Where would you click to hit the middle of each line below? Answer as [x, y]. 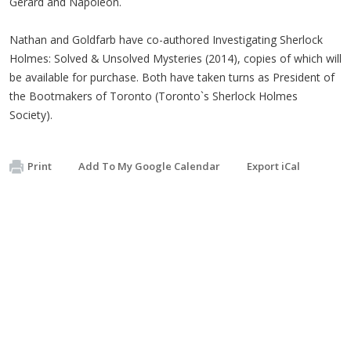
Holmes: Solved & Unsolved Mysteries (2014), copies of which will [175, 58]
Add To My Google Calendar [149, 166]
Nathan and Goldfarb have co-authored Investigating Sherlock [166, 39]
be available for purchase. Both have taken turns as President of [172, 77]
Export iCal [273, 166]
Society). [31, 114]
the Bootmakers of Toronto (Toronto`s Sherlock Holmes [154, 96]
